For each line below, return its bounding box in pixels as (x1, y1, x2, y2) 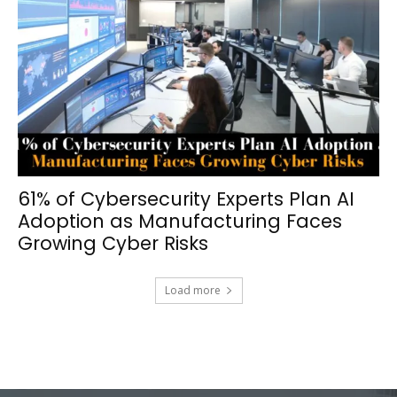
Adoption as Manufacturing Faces (18, 208, 342, 235)
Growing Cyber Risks (18, 230, 208, 257)
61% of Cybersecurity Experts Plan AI (18, 186, 354, 213)
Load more (164, 283, 221, 299)
